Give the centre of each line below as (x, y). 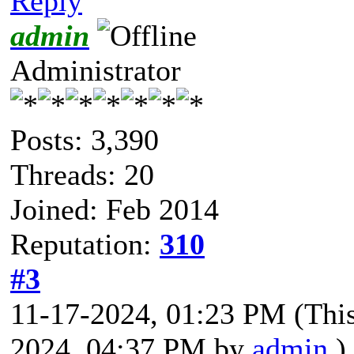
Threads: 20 (82, 174)
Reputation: (85, 244)
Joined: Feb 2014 (115, 209)
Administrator (96, 70)
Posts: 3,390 (85, 139)
